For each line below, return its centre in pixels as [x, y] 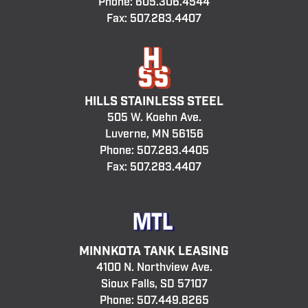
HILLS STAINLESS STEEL [154, 102]
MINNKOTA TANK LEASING [154, 251]
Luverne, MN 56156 [154, 135]
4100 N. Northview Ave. [154, 267]
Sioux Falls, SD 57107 [154, 284]
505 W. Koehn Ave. [154, 118]
